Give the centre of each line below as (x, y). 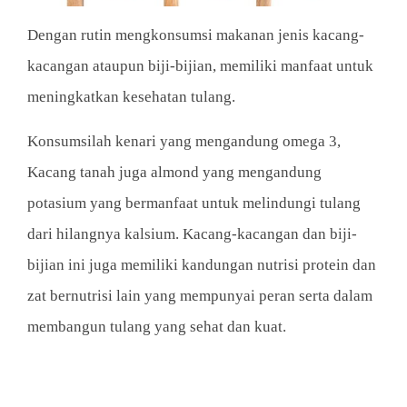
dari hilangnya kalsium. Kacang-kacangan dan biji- (192, 233)
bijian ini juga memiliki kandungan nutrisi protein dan (202, 264)
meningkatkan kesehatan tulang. (131, 96)
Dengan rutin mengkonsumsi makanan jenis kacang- (196, 35)
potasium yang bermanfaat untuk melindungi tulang (194, 203)
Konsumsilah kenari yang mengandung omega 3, (184, 141)
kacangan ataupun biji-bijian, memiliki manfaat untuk (200, 65)
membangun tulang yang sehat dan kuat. (157, 326)
